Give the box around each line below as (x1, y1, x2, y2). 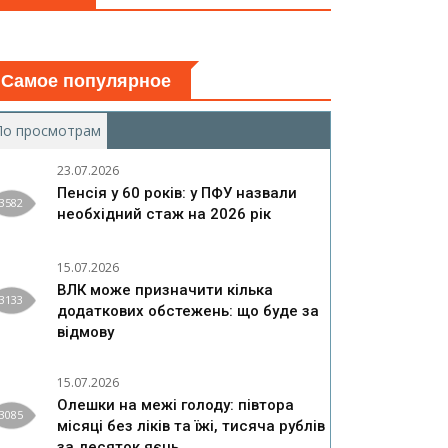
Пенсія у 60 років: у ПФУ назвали (57, 184, 297, 203)
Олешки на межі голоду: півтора (57, 396, 294, 415)
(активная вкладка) (101, 121, 231, 141)
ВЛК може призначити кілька (57, 281, 273, 300)
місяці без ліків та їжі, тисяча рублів (57, 417, 325, 436)
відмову (57, 323, 114, 342)
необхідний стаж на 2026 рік (57, 205, 271, 224)
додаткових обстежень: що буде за (57, 302, 319, 321)
